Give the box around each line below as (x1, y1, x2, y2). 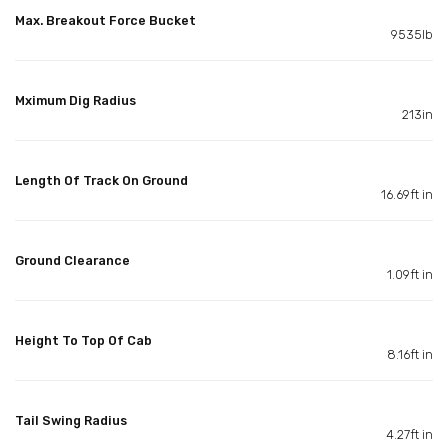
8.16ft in (387, 346, 433, 362)
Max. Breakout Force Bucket (15, 12, 196, 28)
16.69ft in (381, 186, 433, 202)
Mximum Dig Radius (15, 92, 136, 108)
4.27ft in (386, 426, 433, 442)
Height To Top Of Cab (15, 332, 152, 348)
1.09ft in (387, 266, 433, 282)
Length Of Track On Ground (15, 172, 188, 188)
